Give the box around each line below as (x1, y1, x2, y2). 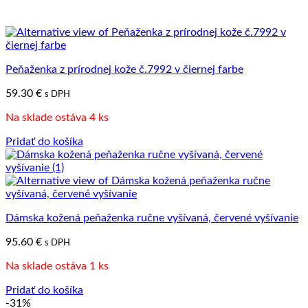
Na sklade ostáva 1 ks (5, 260, 109, 272)
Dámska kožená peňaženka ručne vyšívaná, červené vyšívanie (5, 212, 298, 223)
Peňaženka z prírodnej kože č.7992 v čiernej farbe (5, 63, 243, 75)
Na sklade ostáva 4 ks (5, 111, 109, 123)
